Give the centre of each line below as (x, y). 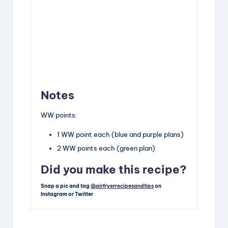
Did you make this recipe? (114, 169)
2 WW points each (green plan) (106, 148)
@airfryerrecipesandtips (122, 186)
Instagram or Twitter (67, 194)
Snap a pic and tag (66, 186)
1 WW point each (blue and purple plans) (120, 134)
